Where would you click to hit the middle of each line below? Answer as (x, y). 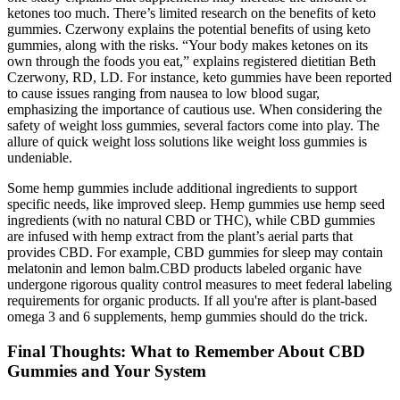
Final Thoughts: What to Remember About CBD (186, 351)
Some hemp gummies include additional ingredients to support (182, 187)
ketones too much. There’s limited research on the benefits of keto (192, 12)
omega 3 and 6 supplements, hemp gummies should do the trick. (187, 316)
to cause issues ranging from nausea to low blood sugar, (163, 93)
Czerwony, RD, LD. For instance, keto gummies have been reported (200, 77)
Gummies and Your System (107, 371)
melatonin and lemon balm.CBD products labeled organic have (184, 268)
